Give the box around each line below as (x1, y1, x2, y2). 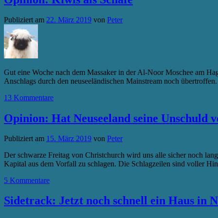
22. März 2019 (46, 15, 91, 24)
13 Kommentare (4, 93, 54, 102)
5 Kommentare (4, 176, 50, 184)
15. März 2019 (46, 134, 91, 143)
